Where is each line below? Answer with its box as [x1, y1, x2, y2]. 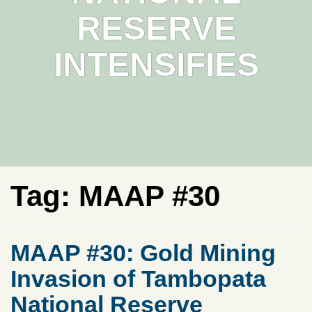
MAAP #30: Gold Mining [10, 240, 276, 266]
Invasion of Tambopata [10, 265, 266, 292]
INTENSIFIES [53, 46, 259, 83]
